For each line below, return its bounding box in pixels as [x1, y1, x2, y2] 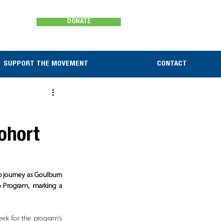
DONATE [67, 18, 91, 25]
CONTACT [157, 60, 187, 68]
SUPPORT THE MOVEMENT [3, 60, 88, 68]
